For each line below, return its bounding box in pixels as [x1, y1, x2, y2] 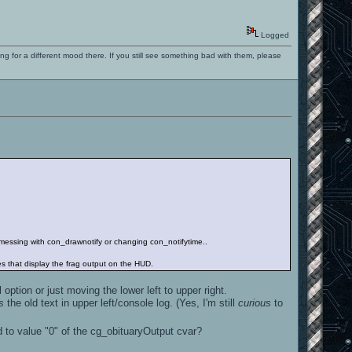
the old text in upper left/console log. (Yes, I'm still [4, 296, 239, 309]
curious [238, 296, 272, 309]
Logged [258, 30, 290, 39]
